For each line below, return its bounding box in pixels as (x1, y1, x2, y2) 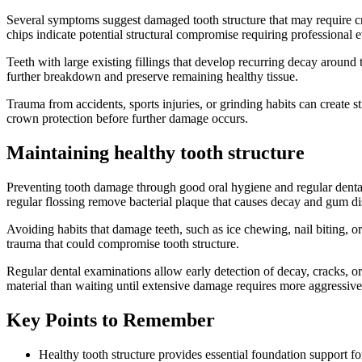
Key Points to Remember (6, 309, 215, 330)
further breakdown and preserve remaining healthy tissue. (6, 69, 298, 83)
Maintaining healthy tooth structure (6, 141, 305, 163)
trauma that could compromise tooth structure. (6, 236, 239, 250)
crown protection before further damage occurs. (6, 111, 248, 125)
